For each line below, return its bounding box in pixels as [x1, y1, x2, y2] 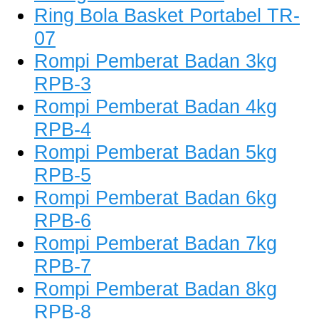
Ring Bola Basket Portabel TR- [34, 4, 300, 27]
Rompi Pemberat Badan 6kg [34, 187, 277, 209]
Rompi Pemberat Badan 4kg [34, 95, 277, 118]
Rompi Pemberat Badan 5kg [34, 141, 277, 164]
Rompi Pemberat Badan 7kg [34, 232, 277, 255]
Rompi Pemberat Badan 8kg [34, 278, 277, 300]
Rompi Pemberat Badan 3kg [34, 50, 277, 73]
